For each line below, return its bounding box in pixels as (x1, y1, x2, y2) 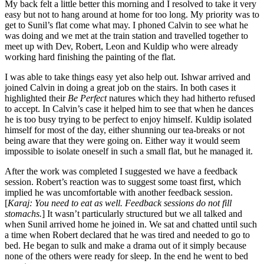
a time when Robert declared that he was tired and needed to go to (5, 229, 250, 240)
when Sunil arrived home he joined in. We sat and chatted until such (5, 219, 257, 229)
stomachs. (5, 208, 42, 219)
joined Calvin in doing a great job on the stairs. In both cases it (5, 82, 236, 93)
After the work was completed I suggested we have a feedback (5, 166, 237, 176)
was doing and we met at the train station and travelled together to (5, 30, 248, 41)
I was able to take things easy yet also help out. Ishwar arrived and (5, 71, 250, 82)
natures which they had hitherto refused (107, 93, 255, 103)
